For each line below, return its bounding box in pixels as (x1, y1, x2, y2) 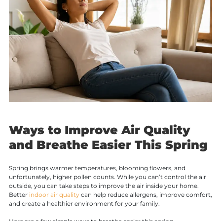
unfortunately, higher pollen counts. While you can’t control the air (8, 173, 206, 181)
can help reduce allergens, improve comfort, (79, 190, 212, 198)
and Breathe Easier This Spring (8, 138, 208, 152)
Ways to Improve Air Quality (8, 123, 190, 138)
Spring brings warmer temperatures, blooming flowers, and (8, 164, 185, 172)
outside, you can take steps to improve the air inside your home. (8, 182, 199, 189)
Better (8, 190, 28, 198)
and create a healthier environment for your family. (8, 199, 160, 207)
